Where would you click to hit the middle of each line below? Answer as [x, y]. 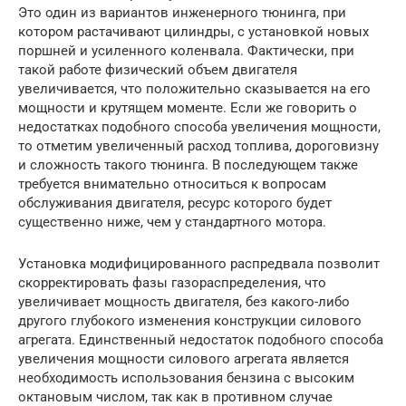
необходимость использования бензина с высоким [186, 377]
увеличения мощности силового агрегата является [184, 358]
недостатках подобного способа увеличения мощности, [199, 126]
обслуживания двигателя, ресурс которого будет [175, 203]
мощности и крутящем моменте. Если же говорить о [188, 107]
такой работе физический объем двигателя [158, 69]
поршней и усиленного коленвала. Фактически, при [186, 50]
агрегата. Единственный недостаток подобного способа [201, 339]
